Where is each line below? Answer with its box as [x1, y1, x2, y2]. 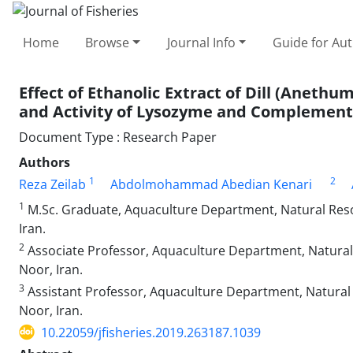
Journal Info [166, 33, 236, 51]
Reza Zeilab [19, 175, 86, 193]
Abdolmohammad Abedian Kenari [110, 175, 312, 193]
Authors [19, 153, 70, 171]
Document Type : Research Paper [19, 128, 217, 146]
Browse [85, 33, 130, 51]
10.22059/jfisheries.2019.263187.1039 [41, 323, 261, 341]
